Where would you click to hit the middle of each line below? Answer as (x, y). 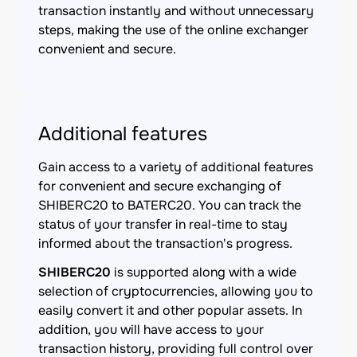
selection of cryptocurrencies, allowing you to (176, 291)
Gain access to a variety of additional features (176, 167)
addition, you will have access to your (151, 330)
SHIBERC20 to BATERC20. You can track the (170, 205)
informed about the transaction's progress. (165, 243)
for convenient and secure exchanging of (160, 186)
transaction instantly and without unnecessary (176, 11)
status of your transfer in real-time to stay (163, 224)
